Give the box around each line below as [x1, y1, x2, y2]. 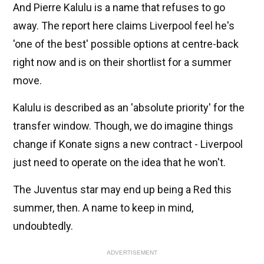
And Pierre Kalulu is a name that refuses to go [13, 1, 225, 14]
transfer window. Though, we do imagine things [13, 120, 233, 133]
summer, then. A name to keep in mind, [13, 202, 193, 214]
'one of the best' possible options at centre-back [13, 38, 239, 51]
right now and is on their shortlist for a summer [13, 56, 232, 69]
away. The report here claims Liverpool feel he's [13, 19, 235, 32]
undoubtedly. [13, 220, 73, 233]
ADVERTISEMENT [107, 249, 157, 256]
